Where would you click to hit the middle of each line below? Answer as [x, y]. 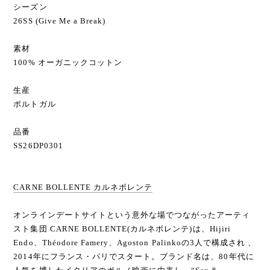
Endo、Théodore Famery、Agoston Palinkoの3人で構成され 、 [135, 242]
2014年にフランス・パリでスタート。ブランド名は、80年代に [134, 256]
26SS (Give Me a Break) [60, 20]
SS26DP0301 [38, 145]
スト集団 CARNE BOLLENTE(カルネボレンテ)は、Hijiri [122, 228]
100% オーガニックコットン [68, 62]
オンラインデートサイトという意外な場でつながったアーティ [132, 215]
